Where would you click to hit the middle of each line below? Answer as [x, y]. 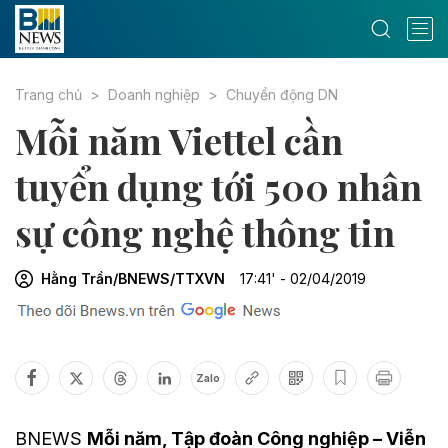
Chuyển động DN [282, 94]
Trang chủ [48, 94]
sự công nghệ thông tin [205, 232]
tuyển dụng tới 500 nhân [218, 186]
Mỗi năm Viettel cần [179, 140]
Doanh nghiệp [154, 94]
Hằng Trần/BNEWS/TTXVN [133, 278]
